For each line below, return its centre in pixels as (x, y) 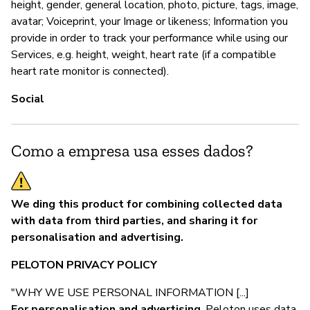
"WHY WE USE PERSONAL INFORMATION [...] (130, 292)
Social (28, 99)
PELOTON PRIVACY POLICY (84, 265)
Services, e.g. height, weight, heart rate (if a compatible (144, 54)
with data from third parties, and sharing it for (134, 220)
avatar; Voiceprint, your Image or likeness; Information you (149, 21)
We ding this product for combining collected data (147, 204)
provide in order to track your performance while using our (149, 38)
